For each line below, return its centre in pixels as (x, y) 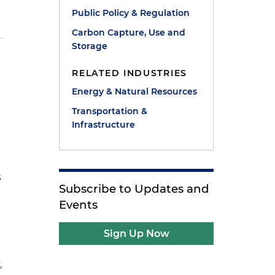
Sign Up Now (136, 234)
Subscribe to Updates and (134, 189)
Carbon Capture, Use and (129, 33)
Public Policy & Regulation (131, 13)
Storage (90, 46)
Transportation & (110, 111)
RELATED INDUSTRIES (130, 73)
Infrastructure (104, 125)
